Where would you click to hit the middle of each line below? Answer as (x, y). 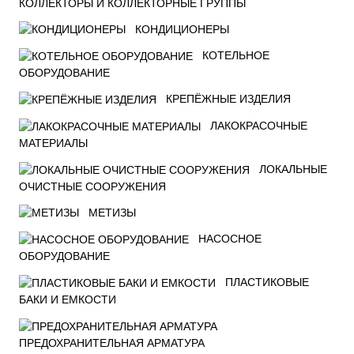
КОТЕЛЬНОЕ (236, 56)
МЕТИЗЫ (112, 212)
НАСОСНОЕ (230, 239)
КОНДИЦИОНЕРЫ (182, 29)
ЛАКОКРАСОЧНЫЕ (259, 125)
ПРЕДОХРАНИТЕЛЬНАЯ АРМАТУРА (112, 343)
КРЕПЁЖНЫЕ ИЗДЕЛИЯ (228, 99)
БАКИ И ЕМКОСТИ (68, 299)
